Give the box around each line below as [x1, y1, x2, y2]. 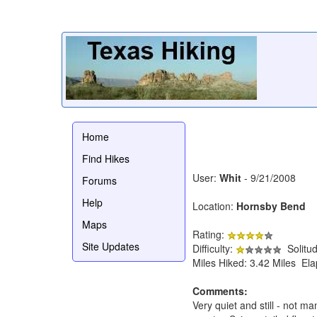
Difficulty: [192, 241, 236, 255]
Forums [82, 173, 117, 188]
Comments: [192, 283, 248, 298]
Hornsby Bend [236, 198, 306, 213]
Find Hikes [82, 151, 129, 166]
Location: [192, 198, 236, 213]
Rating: [192, 226, 227, 241]
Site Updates [82, 238, 139, 253]
